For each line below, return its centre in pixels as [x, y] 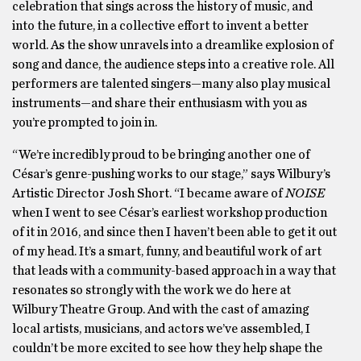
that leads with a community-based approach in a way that [174, 271]
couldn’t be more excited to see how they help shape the [167, 349]
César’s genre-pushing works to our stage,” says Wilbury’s [171, 174]
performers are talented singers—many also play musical [171, 84]
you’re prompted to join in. [85, 123]
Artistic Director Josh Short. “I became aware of [149, 194]
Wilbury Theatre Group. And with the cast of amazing [160, 310]
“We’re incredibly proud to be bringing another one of [161, 155]
